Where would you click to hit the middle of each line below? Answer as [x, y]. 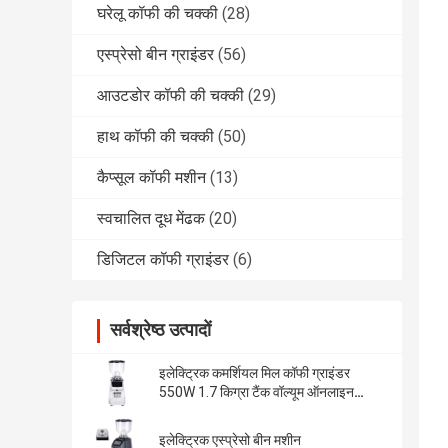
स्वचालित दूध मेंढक [151, 219]
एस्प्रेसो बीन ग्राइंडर [155, 55]
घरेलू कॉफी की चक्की [157, 14]
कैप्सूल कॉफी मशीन [151, 178]
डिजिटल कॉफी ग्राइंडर [163, 260]
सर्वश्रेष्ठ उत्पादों [160, 330]
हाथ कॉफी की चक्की [155, 137]
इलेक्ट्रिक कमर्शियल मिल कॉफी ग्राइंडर [254, 373]
